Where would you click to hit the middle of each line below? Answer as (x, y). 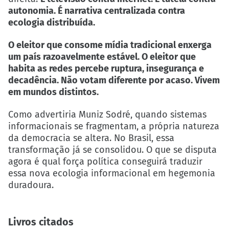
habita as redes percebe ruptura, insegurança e (106, 69)
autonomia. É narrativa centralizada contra (97, 11)
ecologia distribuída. (52, 23)
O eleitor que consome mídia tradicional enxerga (110, 45)
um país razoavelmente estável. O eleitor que (102, 57)
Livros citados (41, 222)
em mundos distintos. (53, 92)
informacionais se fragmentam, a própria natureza (114, 127)
